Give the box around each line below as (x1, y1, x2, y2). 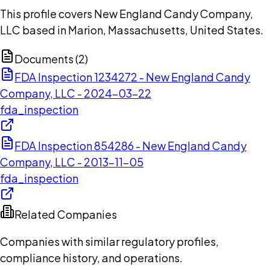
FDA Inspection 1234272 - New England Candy (14, 70, 250, 84)
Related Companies (14, 207, 117, 222)
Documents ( (14, 52, 78, 66)
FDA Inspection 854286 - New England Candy (14, 139, 246, 153)
